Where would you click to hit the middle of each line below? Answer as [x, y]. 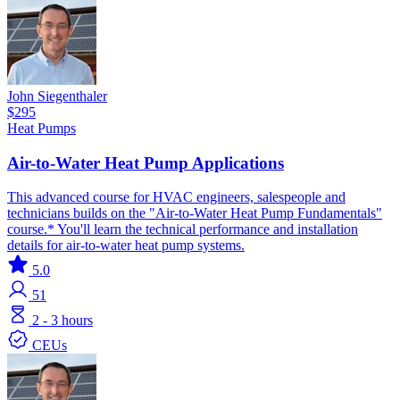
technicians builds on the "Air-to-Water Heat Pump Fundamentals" [195, 213]
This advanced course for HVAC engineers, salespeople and [176, 197]
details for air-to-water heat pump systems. [126, 246]
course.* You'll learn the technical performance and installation [183, 229]
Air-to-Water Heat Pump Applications [146, 162]
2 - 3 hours [62, 321]
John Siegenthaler [57, 96]
